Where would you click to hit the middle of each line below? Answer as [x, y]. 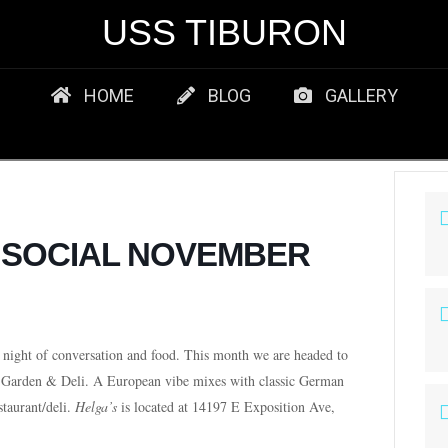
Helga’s [96, 406]
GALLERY [362, 95]
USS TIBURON [224, 32]
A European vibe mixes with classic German [216, 380]
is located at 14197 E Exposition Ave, [226, 406]
